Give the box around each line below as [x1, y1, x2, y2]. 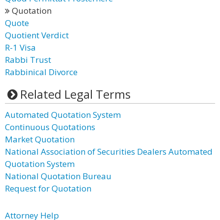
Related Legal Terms [20, 86, 131, 102]
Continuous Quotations [5, 121, 95, 133]
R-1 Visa [5, 42, 36, 53]
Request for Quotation [5, 183, 91, 194]
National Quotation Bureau [5, 170, 111, 182]
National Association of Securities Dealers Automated [5, 146, 213, 157]
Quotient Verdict [5, 29, 69, 41]
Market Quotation [5, 134, 75, 145]
